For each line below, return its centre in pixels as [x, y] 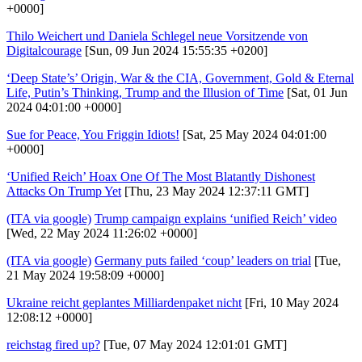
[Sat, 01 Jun [316, 92]
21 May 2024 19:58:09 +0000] [85, 275]
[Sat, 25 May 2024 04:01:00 [253, 134]
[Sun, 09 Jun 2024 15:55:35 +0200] [175, 50]
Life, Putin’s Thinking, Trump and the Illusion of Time [145, 92]
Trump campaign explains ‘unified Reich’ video [216, 218]
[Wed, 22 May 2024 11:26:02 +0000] [102, 233]
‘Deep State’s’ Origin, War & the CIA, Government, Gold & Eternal [180, 78]
